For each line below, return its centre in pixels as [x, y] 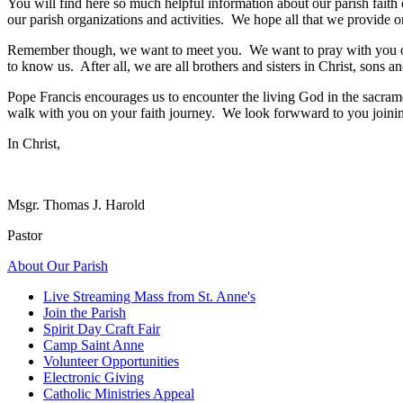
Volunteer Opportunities [111, 361]
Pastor [25, 235]
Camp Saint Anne [94, 345]
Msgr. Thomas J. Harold [76, 204]
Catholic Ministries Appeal [119, 393]
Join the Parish [85, 312]
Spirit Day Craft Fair [102, 328]
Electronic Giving [94, 377]
